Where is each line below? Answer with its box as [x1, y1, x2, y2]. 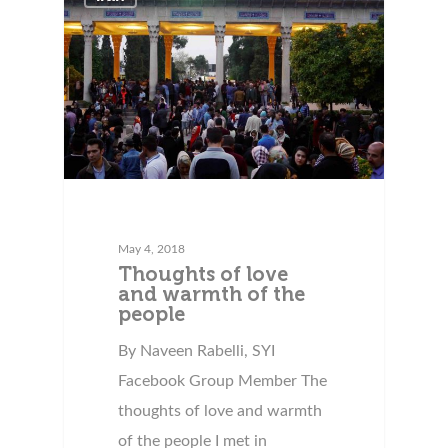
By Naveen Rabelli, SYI [118, 342, 276, 359]
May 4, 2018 [118, 242, 186, 255]
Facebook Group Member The [118, 372, 328, 389]
